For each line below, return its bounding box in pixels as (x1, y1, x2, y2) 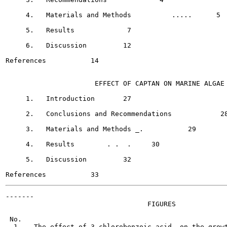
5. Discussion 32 (6, 156, 99, 163)
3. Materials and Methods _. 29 (6, 125, 131, 133)
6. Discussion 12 (6, 42, 87, 49)
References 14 (6, 57, 46, 64)
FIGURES (6, 200, 176, 208)
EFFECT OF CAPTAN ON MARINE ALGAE (6, 80, 224, 87)
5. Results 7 (6, 26, 74, 34)
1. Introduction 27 (6, 95, 95, 102)
